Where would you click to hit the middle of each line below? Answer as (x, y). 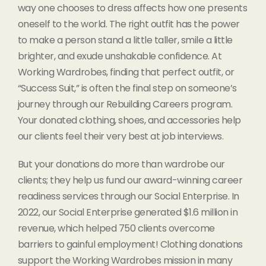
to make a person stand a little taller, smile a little (125, 40)
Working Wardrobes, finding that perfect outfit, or (126, 72)
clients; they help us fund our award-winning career (130, 180)
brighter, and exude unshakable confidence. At (120, 56)
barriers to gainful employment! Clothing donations (130, 244)
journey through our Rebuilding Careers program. (125, 104)
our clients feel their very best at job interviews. (121, 136)
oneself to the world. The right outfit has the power (129, 24)
